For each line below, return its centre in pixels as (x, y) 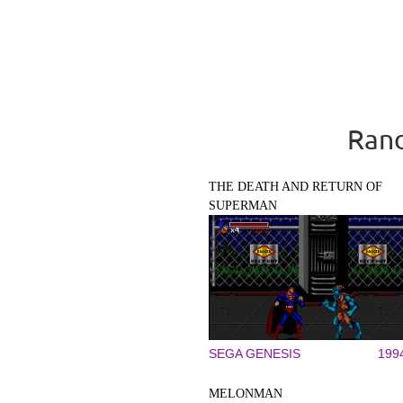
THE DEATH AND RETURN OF (296, 187)
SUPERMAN (243, 206)
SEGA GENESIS (255, 354)
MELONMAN (246, 394)
